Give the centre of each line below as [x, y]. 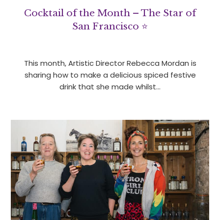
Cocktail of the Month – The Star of [110, 13]
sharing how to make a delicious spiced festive [110, 75]
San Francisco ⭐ [110, 27]
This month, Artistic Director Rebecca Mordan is [110, 63]
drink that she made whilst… [110, 87]
